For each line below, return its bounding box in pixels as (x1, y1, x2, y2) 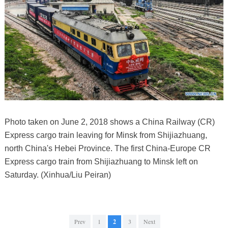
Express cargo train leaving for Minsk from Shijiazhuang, (4, 131, 207, 140)
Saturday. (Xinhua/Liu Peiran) (4, 170, 111, 180)
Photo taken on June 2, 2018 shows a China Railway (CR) (4, 118, 215, 127)
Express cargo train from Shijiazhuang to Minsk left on (4, 157, 198, 166)
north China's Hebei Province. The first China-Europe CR (4, 144, 211, 153)
